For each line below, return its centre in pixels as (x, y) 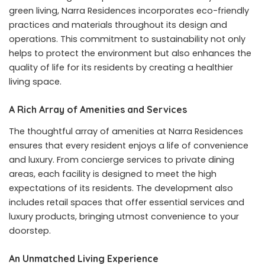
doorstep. (30, 230)
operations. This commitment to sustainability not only (127, 39)
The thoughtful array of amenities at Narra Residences (126, 131)
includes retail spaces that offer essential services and (127, 202)
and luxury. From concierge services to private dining (122, 159)
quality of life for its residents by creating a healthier (121, 67)
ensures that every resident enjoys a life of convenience (129, 145)
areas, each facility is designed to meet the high (113, 174)
